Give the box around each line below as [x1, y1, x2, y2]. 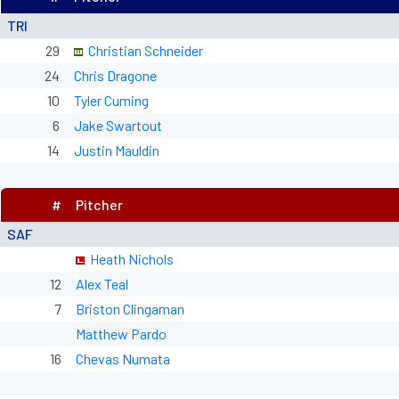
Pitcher [76, 196, 123, 213]
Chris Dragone [74, 67, 157, 84]
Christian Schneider [88, 42, 203, 59]
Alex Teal [76, 275, 128, 292]
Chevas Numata [76, 350, 170, 367]
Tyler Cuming [74, 92, 149, 109]
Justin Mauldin [74, 142, 159, 159]
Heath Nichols [90, 250, 174, 267]
